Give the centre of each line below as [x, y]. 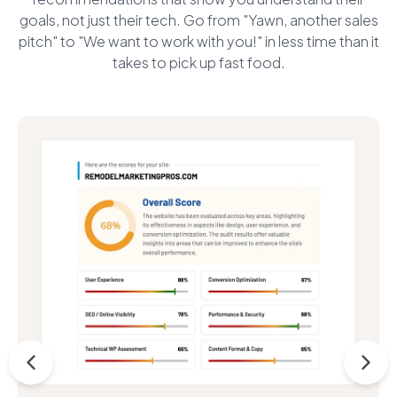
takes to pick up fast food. [198, 62]
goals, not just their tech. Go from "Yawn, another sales [198, 20]
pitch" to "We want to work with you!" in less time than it [198, 41]
